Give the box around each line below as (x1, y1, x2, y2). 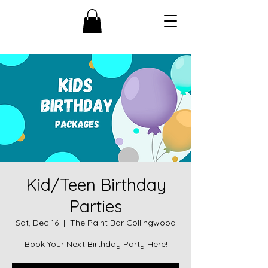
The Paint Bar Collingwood (70, 217, 176, 228)
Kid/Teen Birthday (25, 173, 166, 195)
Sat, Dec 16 (16, 217, 59, 228)
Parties (69, 195, 122, 217)
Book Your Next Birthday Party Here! (24, 238, 167, 249)
